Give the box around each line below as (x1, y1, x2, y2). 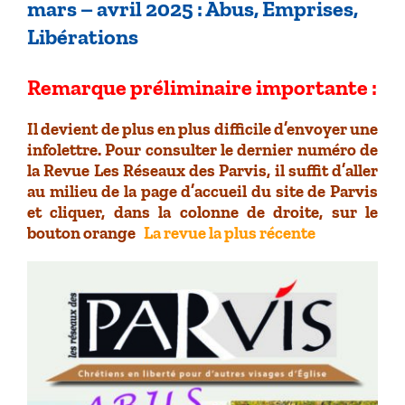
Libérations (27, 23, 138, 50)
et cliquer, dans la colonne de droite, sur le (27, 202, 378, 223)
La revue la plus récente (144, 222, 316, 244)
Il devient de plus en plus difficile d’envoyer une (27, 118, 378, 140)
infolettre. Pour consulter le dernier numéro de (27, 139, 378, 161)
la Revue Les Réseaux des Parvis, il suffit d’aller (27, 160, 378, 182)
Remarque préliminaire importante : (27, 74, 377, 101)
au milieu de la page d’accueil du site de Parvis (27, 181, 378, 202)
